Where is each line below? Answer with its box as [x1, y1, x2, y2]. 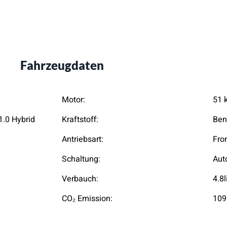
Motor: [62, 94, 85, 106]
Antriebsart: [62, 133, 103, 145]
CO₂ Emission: [62, 193, 112, 205]
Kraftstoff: [62, 113, 98, 126]
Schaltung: [62, 153, 100, 165]
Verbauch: [62, 173, 98, 185]
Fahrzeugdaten [20, 58, 104, 72]
